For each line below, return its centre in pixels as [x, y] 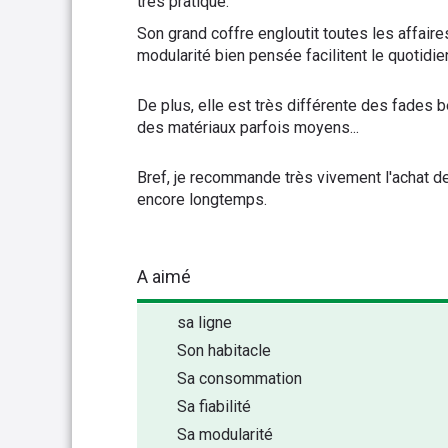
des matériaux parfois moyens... [248, 127]
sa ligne [204, 322]
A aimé [164, 276]
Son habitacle [224, 350]
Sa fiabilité [214, 406]
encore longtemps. [202, 199]
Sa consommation [239, 378]
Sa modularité [225, 434]
